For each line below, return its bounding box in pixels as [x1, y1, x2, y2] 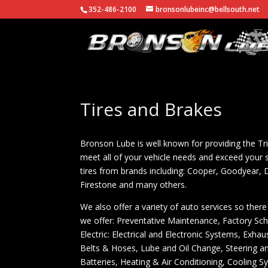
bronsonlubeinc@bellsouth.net [156, 4, 260, 14]
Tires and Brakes [80, 97, 223, 121]
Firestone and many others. [80, 179, 187, 190]
